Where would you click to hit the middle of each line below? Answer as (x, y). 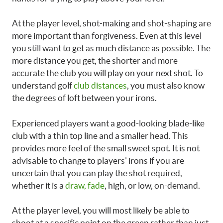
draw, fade (85, 185)
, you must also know (166, 85)
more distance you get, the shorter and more (95, 60)
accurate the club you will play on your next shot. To (108, 73)
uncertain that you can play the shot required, (97, 173)
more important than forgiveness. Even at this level (107, 36)
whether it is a (39, 185)
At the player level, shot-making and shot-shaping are (111, 23)
